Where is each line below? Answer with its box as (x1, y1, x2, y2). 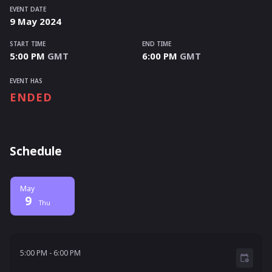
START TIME (10, 39, 46, 49)
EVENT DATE (10, 5, 46, 14)
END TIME (142, 39, 171, 49)
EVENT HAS (10, 76, 42, 86)
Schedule (10, 143, 62, 160)
